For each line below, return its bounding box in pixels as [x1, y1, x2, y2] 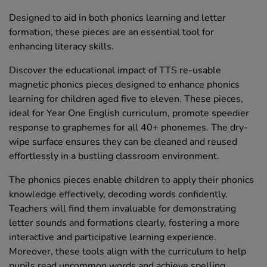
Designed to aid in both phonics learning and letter [9, 11, 226, 25]
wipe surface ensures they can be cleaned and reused [9, 135, 237, 149]
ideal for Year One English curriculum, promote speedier [9, 107, 249, 120]
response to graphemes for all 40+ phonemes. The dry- [9, 121, 248, 135]
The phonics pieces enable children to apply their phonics [9, 173, 254, 187]
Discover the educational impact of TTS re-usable [9, 64, 221, 77]
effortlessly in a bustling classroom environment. [9, 150, 219, 163]
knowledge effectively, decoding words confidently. [9, 188, 228, 201]
